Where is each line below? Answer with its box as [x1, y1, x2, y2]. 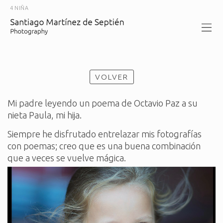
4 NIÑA [10, 5, 29, 11]
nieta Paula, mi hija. [7, 110, 82, 120]
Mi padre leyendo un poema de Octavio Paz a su [7, 98, 198, 108]
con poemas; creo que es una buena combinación [7, 140, 201, 151]
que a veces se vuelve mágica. [7, 152, 126, 163]
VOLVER [95, 73, 128, 81]
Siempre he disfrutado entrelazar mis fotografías [7, 128, 202, 139]
